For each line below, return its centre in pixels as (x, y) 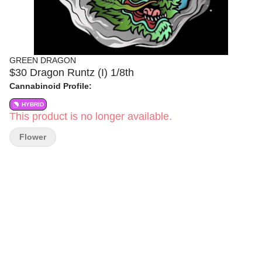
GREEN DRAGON (43, 60)
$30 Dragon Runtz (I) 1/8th (72, 73)
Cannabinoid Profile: (51, 86)
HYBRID (33, 104)
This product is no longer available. (91, 116)
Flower (33, 137)
